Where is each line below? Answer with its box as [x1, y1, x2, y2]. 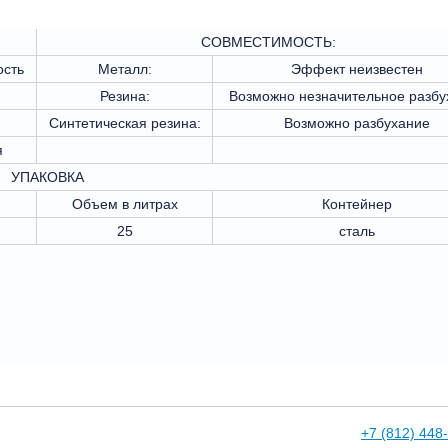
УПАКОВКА [11, 168, 84, 185]
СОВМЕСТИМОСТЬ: [201, 33, 336, 50]
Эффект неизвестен [290, 60, 423, 77]
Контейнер [321, 195, 392, 212]
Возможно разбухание [283, 114, 430, 131]
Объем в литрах [71, 195, 178, 212]
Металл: [97, 60, 152, 77]
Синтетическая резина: [48, 114, 201, 131]
